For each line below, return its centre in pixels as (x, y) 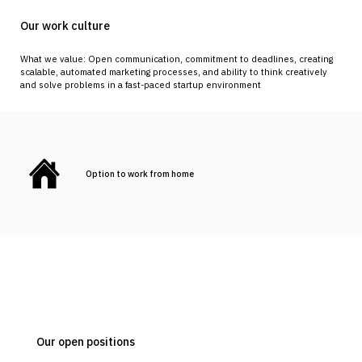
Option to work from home (139, 173)
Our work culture (65, 25)
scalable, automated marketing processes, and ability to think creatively (174, 72)
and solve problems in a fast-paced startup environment (141, 85)
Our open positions (85, 342)
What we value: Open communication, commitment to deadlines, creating (177, 59)
